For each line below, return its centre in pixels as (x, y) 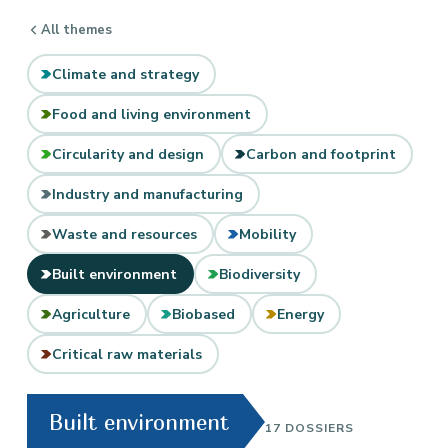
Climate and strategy (125, 74)
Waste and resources (124, 234)
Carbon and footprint (320, 154)
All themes (76, 30)
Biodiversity (259, 274)
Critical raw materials (126, 354)
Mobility (267, 234)
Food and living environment (151, 114)
